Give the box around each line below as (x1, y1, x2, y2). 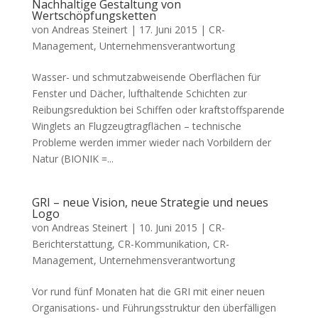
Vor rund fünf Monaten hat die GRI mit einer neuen (31, 285, 265, 298)
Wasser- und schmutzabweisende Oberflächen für (31, 70, 261, 84)
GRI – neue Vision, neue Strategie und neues (31, 194, 268, 210)
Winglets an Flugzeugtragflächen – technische (31, 119, 241, 133)
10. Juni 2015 (138, 221, 197, 234)
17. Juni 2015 (138, 23, 197, 36)
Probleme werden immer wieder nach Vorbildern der (31, 136, 271, 149)
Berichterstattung (31, 237, 112, 251)
